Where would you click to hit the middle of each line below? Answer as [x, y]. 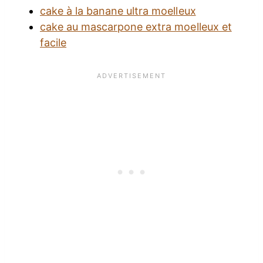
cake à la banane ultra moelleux [118, 11]
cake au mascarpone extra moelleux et [136, 26]
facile [53, 42]
